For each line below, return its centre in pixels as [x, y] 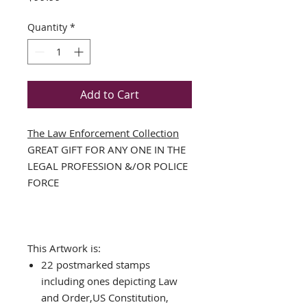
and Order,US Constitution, [105, 297]
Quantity [47, 27]
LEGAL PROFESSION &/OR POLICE [108, 166]
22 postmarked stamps [96, 265]
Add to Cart [110, 95]
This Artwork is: [64, 248]
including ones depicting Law [109, 281]
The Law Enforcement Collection [103, 133]
